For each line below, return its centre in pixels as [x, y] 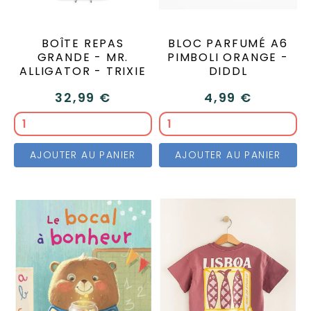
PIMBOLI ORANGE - [228, 57]
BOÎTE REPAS [83, 43]
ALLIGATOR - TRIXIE [83, 71]
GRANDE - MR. [83, 57]
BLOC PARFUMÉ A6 [228, 43]
